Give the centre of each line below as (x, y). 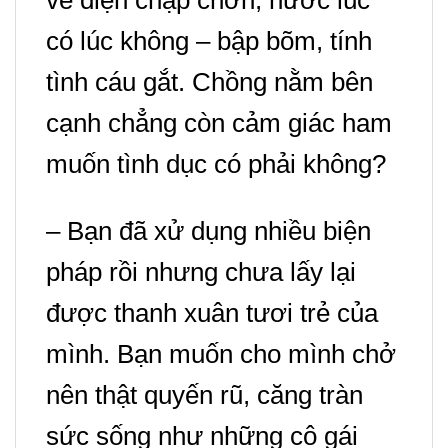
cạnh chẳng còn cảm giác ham (219, 122)
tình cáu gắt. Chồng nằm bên (209, 81)
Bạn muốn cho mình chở (256, 353)
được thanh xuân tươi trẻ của (212, 312)
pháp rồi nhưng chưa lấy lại (201, 271)
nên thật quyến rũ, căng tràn (204, 394)
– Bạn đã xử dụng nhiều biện (208, 230)
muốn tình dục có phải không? (216, 163)
